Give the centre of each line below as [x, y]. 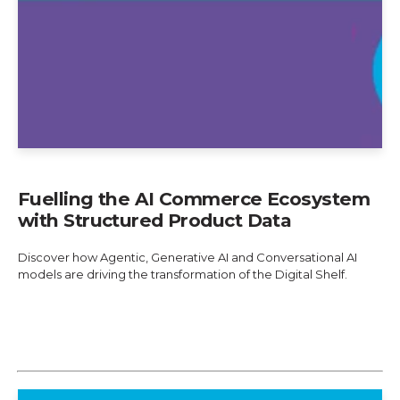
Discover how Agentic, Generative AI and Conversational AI [187, 257]
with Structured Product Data [155, 220]
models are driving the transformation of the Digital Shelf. [183, 274]
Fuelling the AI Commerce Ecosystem [194, 198]
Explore [60, 317]
